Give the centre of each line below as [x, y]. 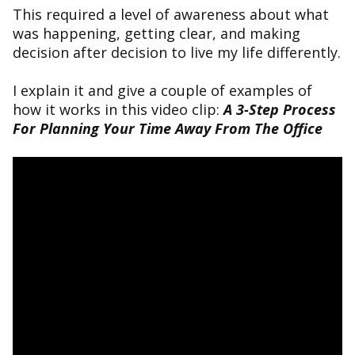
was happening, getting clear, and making [157, 34]
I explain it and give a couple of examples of [162, 91]
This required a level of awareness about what [171, 15]
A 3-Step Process [280, 110]
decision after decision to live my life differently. [177, 53]
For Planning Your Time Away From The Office [168, 129]
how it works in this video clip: [118, 110]
